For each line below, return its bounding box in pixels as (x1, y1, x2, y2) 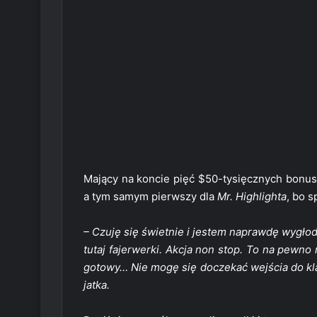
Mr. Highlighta (217, 190, 287, 204)
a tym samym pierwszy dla (83, 190, 217, 204)
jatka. (83, 278, 110, 292)
